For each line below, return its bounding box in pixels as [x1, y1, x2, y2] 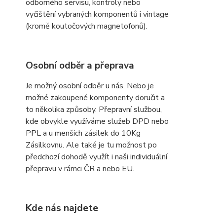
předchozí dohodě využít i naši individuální [26, 151, 167, 162]
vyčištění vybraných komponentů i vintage [26, 9, 169, 20]
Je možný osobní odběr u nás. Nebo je [26, 80, 154, 91]
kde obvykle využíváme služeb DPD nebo [26, 116, 169, 127]
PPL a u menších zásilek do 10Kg [26, 128, 141, 139]
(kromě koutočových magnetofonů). [26, 21, 147, 32]
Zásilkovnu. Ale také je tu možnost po [26, 140, 157, 150]
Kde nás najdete [26, 202, 98, 215]
